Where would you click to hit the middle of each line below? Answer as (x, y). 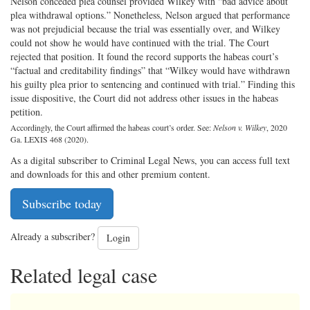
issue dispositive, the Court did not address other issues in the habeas (144, 98)
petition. (27, 112)
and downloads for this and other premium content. (110, 174)
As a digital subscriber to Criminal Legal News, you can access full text (150, 161)
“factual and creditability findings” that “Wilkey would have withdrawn (150, 71)
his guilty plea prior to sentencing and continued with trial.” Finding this (153, 84)
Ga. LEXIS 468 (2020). (49, 139)
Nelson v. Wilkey (240, 128)
